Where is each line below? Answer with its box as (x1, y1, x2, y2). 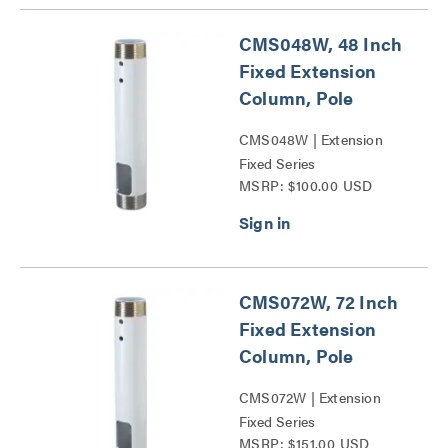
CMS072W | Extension (239, 386, 381, 407)
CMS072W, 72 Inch (239, 288, 399, 314)
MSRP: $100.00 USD (239, 174, 373, 195)
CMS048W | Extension (239, 128, 383, 149)
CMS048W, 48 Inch (239, 30, 403, 56)
